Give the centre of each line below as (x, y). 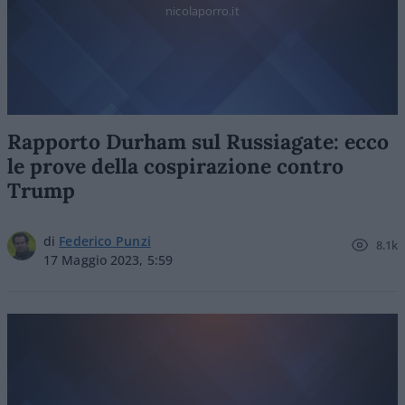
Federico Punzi (105, 241)
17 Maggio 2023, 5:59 (108, 260)
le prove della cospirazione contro (175, 166)
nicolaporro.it (202, 10)
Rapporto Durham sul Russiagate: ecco (198, 141)
